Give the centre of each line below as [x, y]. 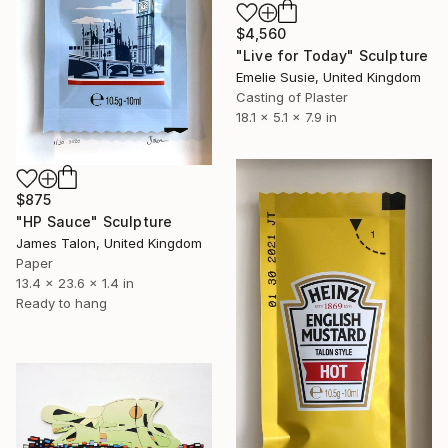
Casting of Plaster [292, 96]
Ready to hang [61, 302]
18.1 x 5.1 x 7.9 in [286, 116]
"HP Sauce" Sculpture [94, 221]
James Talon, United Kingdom [109, 242]
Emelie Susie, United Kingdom [328, 76]
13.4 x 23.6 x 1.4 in [75, 282]
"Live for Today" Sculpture [332, 55]
